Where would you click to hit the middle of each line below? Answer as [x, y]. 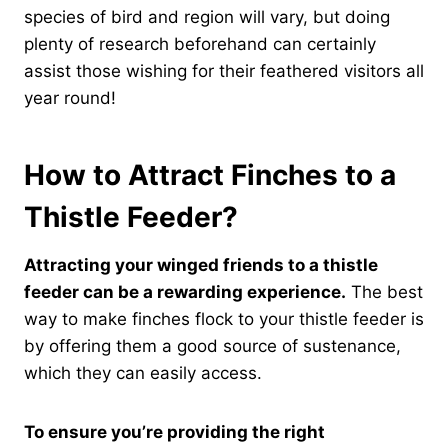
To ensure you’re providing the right [174, 431]
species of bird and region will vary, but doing [207, 16]
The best [384, 291]
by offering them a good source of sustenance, [212, 345]
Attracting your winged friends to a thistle [201, 264]
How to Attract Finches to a [210, 174]
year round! [70, 97]
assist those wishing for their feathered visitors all [224, 70]
